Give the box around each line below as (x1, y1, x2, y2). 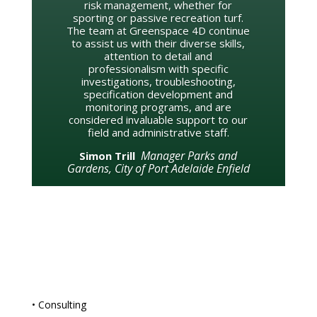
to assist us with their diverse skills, (71, 36, 246, 51)
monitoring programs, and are (85, 100, 231, 115)
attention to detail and (104, 49, 213, 64)
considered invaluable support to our (69, 113, 248, 127)
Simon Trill (79, 149, 142, 163)
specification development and (83, 87, 234, 102)
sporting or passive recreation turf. (73, 11, 244, 25)
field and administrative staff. (87, 125, 229, 140)
